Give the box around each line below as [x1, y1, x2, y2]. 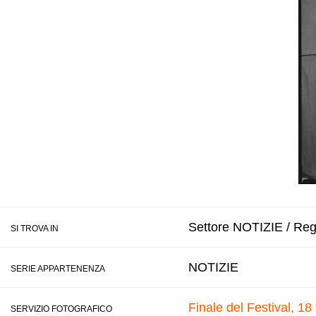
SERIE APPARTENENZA [11, 264, 105, 274]
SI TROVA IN [11, 224, 59, 233]
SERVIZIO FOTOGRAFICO [11, 304, 112, 314]
